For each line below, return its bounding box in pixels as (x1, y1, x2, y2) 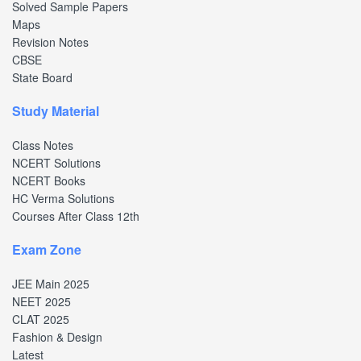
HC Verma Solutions (12, 189, 114, 206)
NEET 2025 (12, 293, 71, 309)
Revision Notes (12, 33, 89, 50)
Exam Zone (12, 239, 81, 259)
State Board (12, 68, 73, 85)
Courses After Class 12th (12, 207, 139, 224)
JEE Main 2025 (12, 275, 89, 292)
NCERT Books (12, 172, 85, 189)
